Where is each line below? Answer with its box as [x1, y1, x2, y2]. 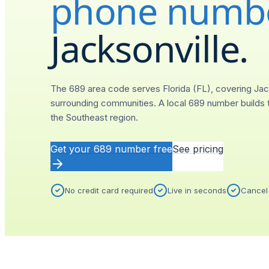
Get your [50, 143, 94, 155]
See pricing [172, 143, 223, 155]
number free [112, 143, 172, 155]
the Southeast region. [50, 112, 138, 123]
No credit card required [65, 186, 153, 195]
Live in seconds [168, 186, 226, 195]
